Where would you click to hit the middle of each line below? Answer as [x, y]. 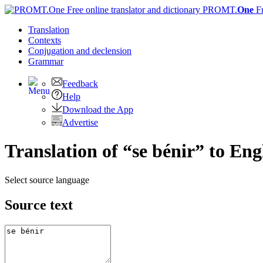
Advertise [80, 122]
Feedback [80, 84]
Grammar [46, 61]
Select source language [47, 180]
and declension [104, 51]
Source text [39, 205]
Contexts [45, 40]
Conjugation [52, 51]
